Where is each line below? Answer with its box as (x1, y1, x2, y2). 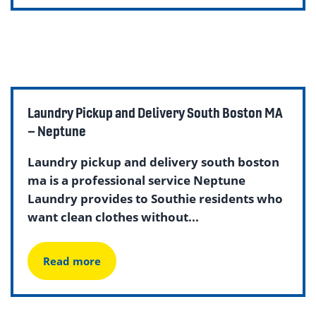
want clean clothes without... (28, 209, 199, 225)
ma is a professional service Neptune (28, 172, 245, 188)
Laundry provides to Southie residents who (28, 190, 283, 207)
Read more (43, 254, 101, 268)
